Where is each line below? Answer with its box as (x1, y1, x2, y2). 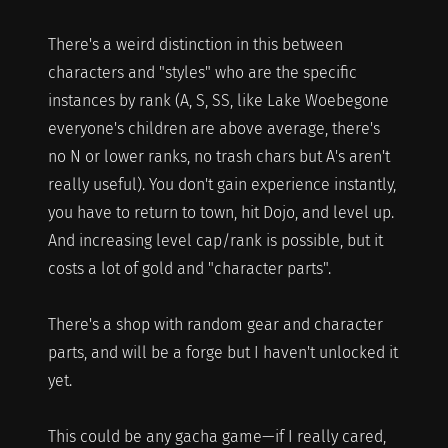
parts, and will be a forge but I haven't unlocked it (47, 342, 398, 362)
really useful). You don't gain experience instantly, (47, 174, 396, 194)
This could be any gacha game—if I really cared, (47, 426, 386, 446)
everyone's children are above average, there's (47, 118, 380, 138)
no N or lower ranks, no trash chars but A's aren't (47, 146, 390, 166)
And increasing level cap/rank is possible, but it (47, 230, 383, 250)
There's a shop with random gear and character (47, 314, 383, 334)
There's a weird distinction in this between (47, 34, 343, 54)
